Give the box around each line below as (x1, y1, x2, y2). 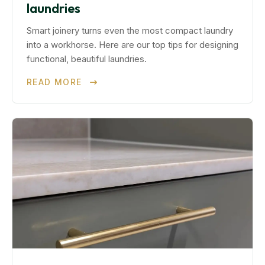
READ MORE (27, 77, 85, 87)
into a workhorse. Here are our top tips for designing (27, 39, 238, 50)
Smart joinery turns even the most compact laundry (27, 25, 233, 36)
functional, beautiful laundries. (27, 53, 147, 64)
